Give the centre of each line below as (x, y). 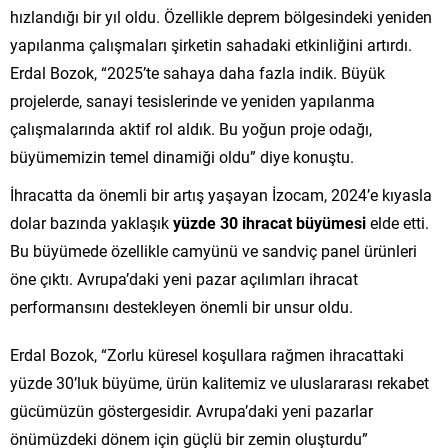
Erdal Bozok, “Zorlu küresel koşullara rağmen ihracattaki (207, 354)
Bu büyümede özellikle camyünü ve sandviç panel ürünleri (213, 250)
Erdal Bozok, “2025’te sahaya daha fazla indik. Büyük (197, 72)
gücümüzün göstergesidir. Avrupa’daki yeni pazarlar (191, 410)
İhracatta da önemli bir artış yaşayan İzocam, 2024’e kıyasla (221, 194)
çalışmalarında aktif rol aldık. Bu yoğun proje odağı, (191, 128)
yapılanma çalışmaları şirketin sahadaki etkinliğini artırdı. (211, 44)
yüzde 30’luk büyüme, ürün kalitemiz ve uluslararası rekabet (219, 382)
